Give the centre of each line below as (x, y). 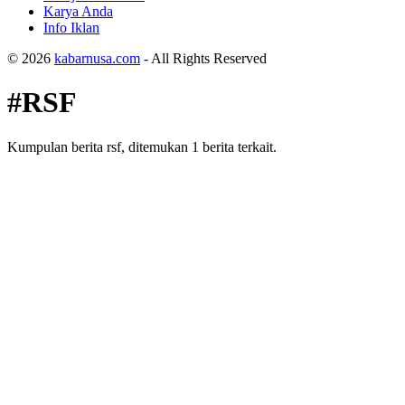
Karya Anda (78, 11)
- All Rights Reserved (203, 58)
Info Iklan (71, 28)
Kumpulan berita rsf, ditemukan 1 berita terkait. (142, 146)
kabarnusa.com (97, 58)
